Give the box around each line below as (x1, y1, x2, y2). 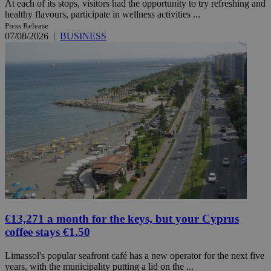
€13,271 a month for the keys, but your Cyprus (5, 212, 239, 226)
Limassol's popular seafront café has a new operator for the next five (5, 250, 264, 261)
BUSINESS (60, 30, 106, 41)
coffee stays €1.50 (5, 226, 90, 239)
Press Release (5, 21, 48, 30)
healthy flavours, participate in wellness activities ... (5, 8, 200, 19)
